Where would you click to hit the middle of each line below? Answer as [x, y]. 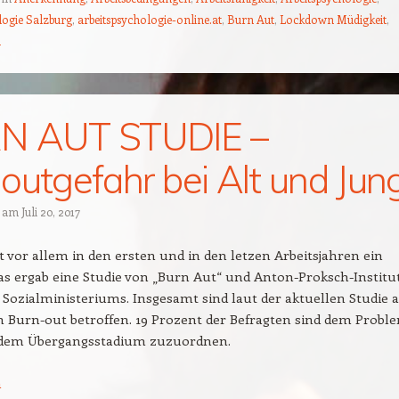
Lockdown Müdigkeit [333, 19]
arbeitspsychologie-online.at [150, 19]
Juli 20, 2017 [51, 212]
